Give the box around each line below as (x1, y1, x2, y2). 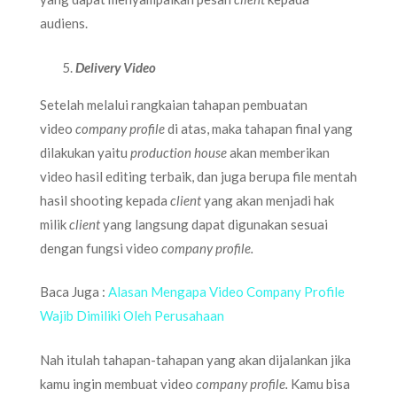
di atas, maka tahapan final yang (167, 120, 353, 136)
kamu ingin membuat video (40, 375, 196, 392)
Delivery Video (75, 58, 156, 75)
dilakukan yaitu (40, 144, 130, 160)
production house (130, 144, 230, 160)
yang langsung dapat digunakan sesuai (103, 215, 328, 232)
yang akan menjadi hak (204, 191, 334, 208)
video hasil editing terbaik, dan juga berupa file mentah (40, 167, 357, 184)
